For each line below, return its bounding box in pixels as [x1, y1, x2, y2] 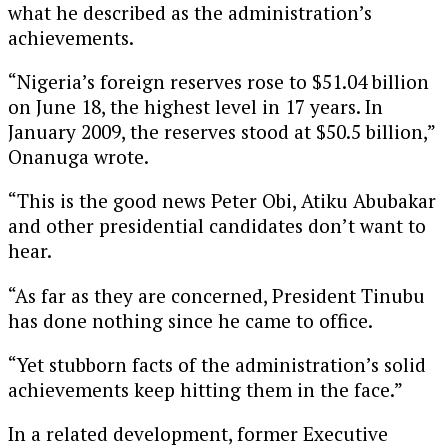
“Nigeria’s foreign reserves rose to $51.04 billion [8, 69, 429, 95]
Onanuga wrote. [8, 144, 149, 170]
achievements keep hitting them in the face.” [8, 376, 403, 402]
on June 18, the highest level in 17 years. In [8, 94, 383, 120]
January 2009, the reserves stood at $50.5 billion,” [8, 119, 435, 145]
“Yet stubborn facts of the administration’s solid [8, 351, 426, 377]
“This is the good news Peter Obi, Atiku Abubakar [8, 188, 436, 214]
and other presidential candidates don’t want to [8, 213, 426, 239]
